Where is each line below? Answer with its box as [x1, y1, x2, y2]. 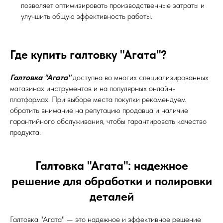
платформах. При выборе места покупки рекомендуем [10, 94, 186, 104]
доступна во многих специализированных [71, 72, 209, 82]
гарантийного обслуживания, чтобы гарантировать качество [10, 116, 207, 126]
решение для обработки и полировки [11, 173, 212, 188]
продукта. [10, 127, 41, 137]
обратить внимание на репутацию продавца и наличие [10, 105, 188, 115]
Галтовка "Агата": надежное [35, 158, 188, 173]
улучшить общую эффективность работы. [21, 11, 152, 21]
